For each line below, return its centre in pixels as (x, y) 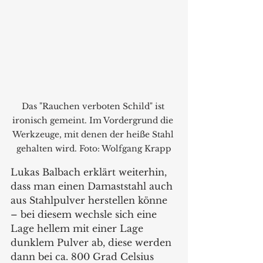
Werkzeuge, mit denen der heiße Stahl (94, 135)
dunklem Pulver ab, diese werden (92, 243)
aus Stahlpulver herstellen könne (90, 200)
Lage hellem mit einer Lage (78, 229)
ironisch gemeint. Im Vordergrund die (94, 121)
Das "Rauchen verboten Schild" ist (94, 107)
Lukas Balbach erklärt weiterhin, (90, 172)
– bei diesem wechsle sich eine (85, 215)
